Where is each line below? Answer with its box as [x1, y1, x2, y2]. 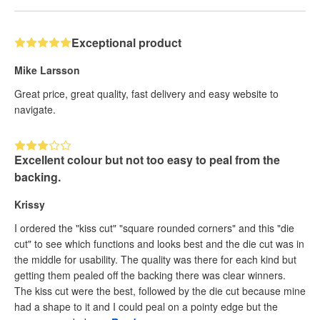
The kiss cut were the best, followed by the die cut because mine [14, 283, 306, 298]
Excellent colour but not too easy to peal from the [14, 151, 280, 168]
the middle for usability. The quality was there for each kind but [14, 251, 296, 266]
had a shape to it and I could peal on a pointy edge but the [14, 299, 278, 314]
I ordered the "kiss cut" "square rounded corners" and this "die [14, 220, 294, 235]
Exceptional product [71, 34, 181, 51]
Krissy [14, 196, 45, 211]
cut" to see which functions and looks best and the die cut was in [14, 236, 304, 251]
